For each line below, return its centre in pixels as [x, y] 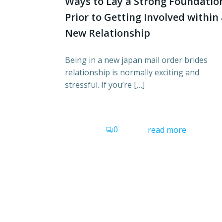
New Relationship [108, 33]
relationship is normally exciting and [132, 72]
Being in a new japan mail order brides [136, 60]
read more [167, 130]
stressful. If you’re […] [105, 84]
